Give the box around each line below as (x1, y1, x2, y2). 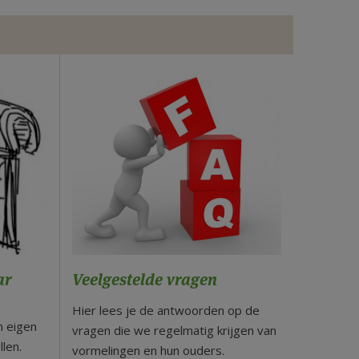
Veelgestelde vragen (71, 269, 217, 291)
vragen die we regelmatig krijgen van (71, 322, 276, 339)
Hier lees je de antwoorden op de (71, 302, 260, 319)
